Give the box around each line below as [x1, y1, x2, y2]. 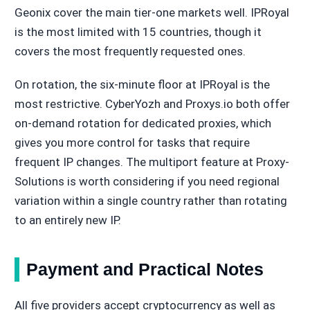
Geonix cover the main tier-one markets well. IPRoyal [14, 6, 289, 20]
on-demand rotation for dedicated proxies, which [14, 116, 271, 131]
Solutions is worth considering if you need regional [14, 174, 280, 189]
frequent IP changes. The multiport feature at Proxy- [14, 155, 289, 170]
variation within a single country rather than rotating [14, 194, 287, 208]
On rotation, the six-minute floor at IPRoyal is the [14, 77, 270, 92]
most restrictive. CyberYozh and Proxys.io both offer [14, 97, 290, 111]
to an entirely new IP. [14, 213, 121, 228]
